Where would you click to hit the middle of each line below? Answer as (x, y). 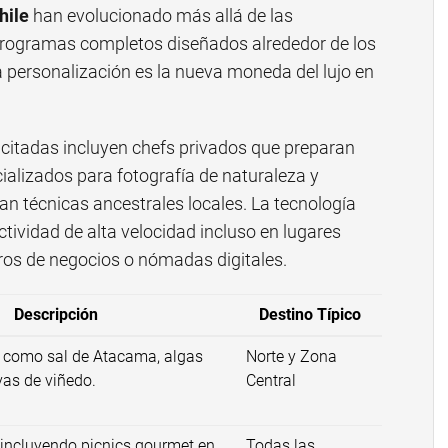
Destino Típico (310, 315)
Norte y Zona (291, 357)
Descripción (55, 315)
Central (271, 381)
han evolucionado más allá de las (161, 16)
